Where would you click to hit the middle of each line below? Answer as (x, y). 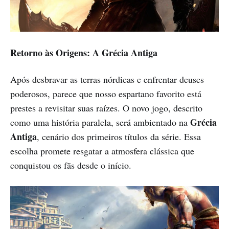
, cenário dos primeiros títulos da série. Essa (119, 137)
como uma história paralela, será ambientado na (100, 122)
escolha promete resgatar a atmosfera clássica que (102, 151)
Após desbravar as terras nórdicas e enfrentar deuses (107, 79)
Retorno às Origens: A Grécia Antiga (84, 53)
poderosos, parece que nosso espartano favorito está (106, 94)
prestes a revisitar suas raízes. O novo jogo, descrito (106, 108)
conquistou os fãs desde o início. (71, 165)
